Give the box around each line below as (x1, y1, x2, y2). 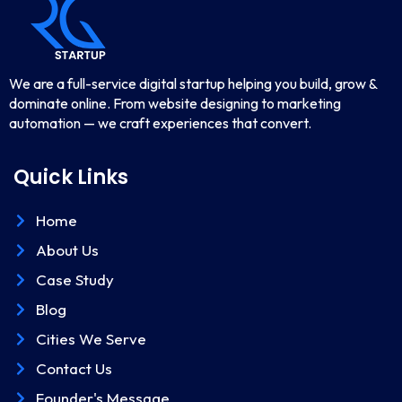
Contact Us (36, 359, 112, 379)
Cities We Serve (36, 329, 146, 349)
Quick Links (13, 163, 128, 192)
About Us (36, 240, 99, 260)
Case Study (36, 270, 114, 290)
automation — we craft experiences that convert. (9, 114, 311, 133)
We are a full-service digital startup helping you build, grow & (9, 74, 377, 93)
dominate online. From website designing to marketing (9, 94, 341, 113)
